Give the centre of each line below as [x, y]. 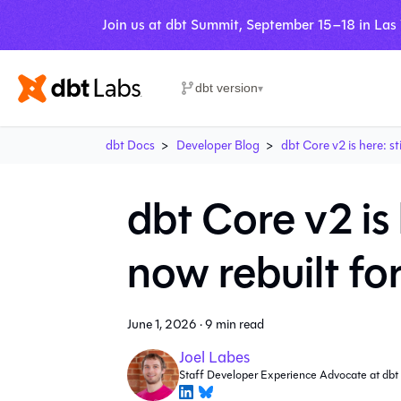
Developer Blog [218, 145]
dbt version [226, 88]
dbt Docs [130, 145]
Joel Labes [214, 358]
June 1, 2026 [162, 324]
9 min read [235, 324]
